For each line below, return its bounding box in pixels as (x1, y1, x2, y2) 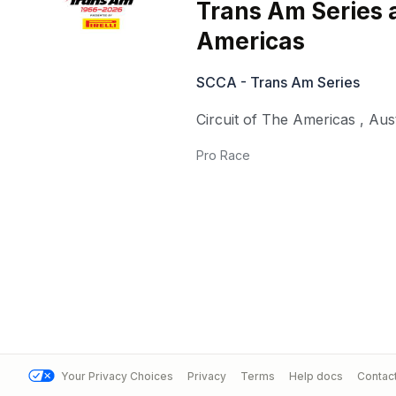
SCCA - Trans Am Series (196, 73, 361, 92)
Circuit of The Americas (196, 110, 356, 129)
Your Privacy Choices (58, 369, 173, 383)
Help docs (289, 369, 343, 383)
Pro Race (196, 148, 251, 164)
